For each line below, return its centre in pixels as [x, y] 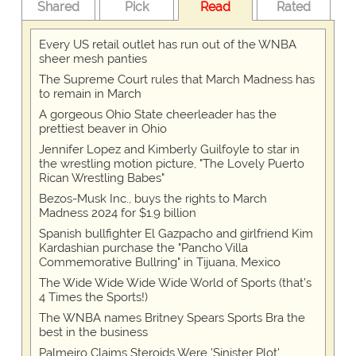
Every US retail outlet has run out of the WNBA [167, 45]
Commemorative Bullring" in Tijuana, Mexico [159, 263]
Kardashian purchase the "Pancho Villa [143, 248]
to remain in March [90, 94]
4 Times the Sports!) [93, 298]
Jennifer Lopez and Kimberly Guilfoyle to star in [169, 150]
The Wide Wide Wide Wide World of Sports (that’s [175, 283]
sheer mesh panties [93, 59]
